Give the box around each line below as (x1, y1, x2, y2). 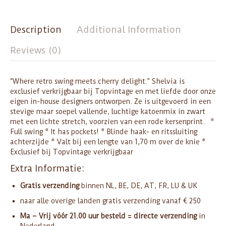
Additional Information (77, 24, 181, 35)
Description (10, 24, 62, 35)
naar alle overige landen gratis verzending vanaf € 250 (20, 196, 201, 205)
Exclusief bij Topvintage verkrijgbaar (10, 147, 133, 156)
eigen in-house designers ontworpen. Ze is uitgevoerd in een (10, 97, 211, 105)
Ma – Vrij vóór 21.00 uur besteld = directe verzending (20, 211, 197, 220)
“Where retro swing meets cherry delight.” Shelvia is (10, 77, 185, 85)
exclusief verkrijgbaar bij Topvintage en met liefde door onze (10, 87, 216, 95)
